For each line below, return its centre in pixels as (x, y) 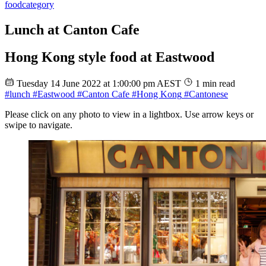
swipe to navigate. (39, 125)
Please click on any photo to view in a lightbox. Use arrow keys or (129, 115)
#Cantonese (205, 94)
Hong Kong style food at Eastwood (110, 57)
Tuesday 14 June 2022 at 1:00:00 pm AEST (100, 84)
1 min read (215, 84)
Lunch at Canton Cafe (72, 29)
